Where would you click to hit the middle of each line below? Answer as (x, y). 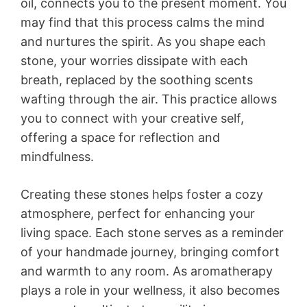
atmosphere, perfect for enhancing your (138, 214)
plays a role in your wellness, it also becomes (150, 291)
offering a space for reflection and (120, 138)
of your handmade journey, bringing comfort (150, 252)
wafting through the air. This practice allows (149, 99)
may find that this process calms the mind (143, 23)
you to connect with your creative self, (132, 119)
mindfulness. (57, 157)
